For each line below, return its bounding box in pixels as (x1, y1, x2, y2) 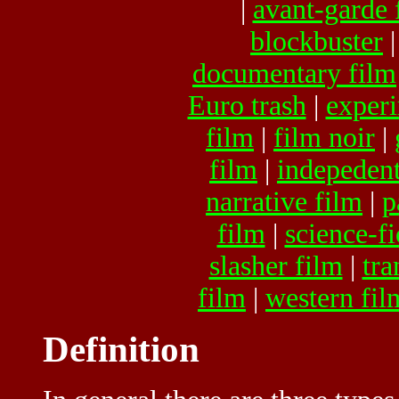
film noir (273, 121, 375, 153)
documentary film (192, 57, 396, 89)
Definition (43, 329, 199, 370)
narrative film (206, 185, 362, 217)
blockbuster (250, 25, 383, 57)
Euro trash (187, 89, 306, 121)
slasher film (208, 249, 343, 281)
